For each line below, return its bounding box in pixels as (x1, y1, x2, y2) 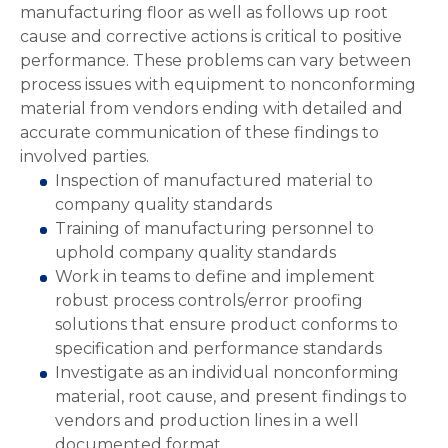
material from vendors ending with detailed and (20, 99, 403, 118)
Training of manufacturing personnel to (55, 219, 374, 238)
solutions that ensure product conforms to (55, 315, 398, 334)
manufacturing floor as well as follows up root (20, 3, 388, 22)
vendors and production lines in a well (55, 411, 359, 430)
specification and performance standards (55, 339, 382, 358)
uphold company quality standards (55, 243, 336, 262)
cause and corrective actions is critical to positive (20, 27, 402, 46)
